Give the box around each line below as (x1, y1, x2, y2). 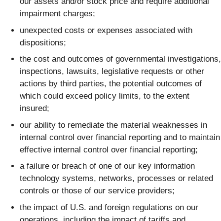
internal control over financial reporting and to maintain (20, 132, 220, 142)
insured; (20, 104, 49, 113)
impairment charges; (20, 9, 95, 19)
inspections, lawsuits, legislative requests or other (20, 67, 204, 76)
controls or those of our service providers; (20, 186, 175, 196)
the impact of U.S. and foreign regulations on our (20, 202, 198, 212)
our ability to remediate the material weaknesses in (20, 120, 207, 130)
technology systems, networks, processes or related (20, 174, 213, 184)
